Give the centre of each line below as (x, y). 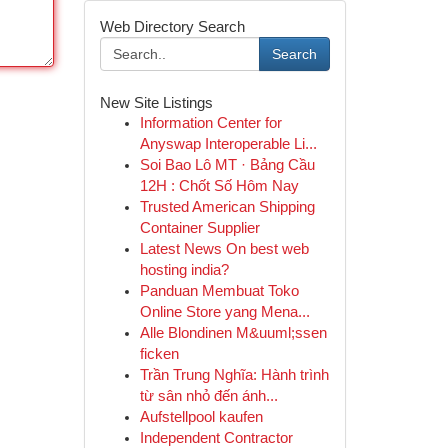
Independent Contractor (216, 438)
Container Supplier (199, 228)
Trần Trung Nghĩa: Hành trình (234, 375)
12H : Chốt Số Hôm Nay (219, 186)
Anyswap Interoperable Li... (228, 144)
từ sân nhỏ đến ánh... (208, 396)
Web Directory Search (172, 26)
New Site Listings (156, 102)
